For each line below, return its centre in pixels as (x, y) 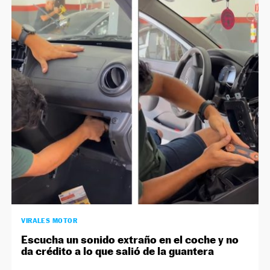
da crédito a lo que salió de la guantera (118, 251)
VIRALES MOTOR (49, 221)
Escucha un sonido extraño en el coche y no (130, 240)
